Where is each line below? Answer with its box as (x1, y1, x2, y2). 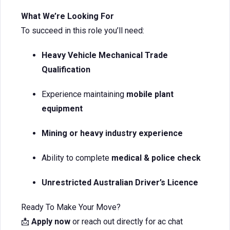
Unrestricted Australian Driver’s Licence (42, 178, 198, 187)
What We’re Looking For (21, 11, 114, 21)
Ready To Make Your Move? (21, 202, 121, 212)
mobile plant (126, 89, 174, 99)
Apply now (29, 217, 72, 226)
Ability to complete (42, 153, 111, 163)
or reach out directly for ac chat (72, 217, 183, 226)
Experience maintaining (42, 89, 126, 99)
